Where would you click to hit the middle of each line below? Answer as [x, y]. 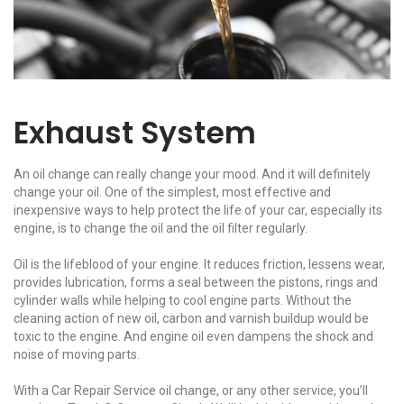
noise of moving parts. [77, 355]
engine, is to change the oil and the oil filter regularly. [161, 229]
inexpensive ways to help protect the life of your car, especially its [198, 211]
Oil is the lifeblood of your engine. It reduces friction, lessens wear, [199, 265]
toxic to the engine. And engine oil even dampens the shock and [193, 337]
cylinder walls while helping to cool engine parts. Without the [183, 301]
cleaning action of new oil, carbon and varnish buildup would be [191, 319]
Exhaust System [135, 133]
